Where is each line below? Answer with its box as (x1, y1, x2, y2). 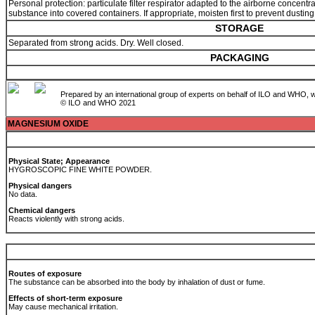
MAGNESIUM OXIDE (8, 119, 89, 129)
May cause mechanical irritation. (8, 302, 120, 311)
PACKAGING (210, 52, 269, 63)
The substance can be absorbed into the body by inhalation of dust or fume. (8, 278, 267, 286)
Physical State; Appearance (8, 157, 110, 165)
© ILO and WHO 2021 (60, 98, 136, 107)
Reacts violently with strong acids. (8, 214, 127, 223)
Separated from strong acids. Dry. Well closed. (8, 38, 186, 48)
